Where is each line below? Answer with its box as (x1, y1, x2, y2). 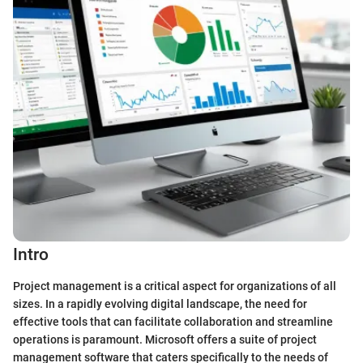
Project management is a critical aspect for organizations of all (13, 279, 336, 293)
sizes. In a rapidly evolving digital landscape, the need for (13, 297, 307, 310)
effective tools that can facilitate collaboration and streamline (13, 314, 333, 328)
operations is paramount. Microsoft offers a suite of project (13, 332, 317, 346)
